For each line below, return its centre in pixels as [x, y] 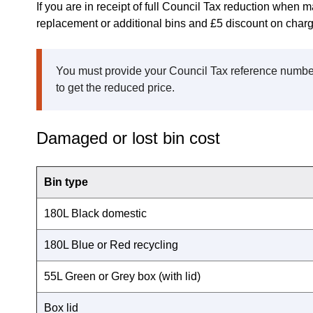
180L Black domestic [95, 213]
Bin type [66, 182]
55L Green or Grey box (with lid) [122, 276]
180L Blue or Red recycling [111, 245]
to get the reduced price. [115, 87]
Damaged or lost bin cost [128, 138]
